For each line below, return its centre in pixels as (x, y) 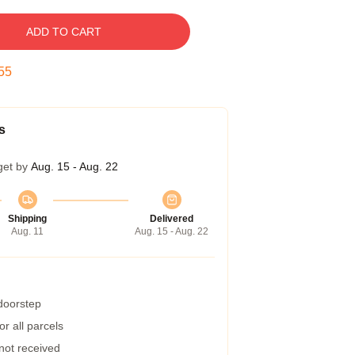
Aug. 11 (27, 231)
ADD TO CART (63, 32)
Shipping (27, 219)
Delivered (172, 219)
